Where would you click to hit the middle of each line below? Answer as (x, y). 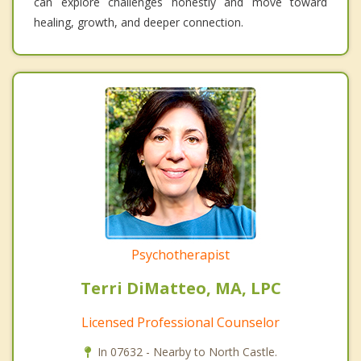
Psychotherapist (180, 255)
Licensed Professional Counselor (180, 323)
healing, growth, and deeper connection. (139, 23)
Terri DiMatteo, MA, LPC (180, 288)
